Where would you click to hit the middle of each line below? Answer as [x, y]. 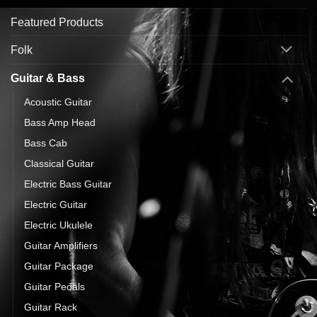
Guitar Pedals [54, 286]
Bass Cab [46, 143]
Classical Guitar [59, 163]
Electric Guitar [56, 204]
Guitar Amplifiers [61, 245]
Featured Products [57, 23]
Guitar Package [59, 266]
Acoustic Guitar [58, 102]
